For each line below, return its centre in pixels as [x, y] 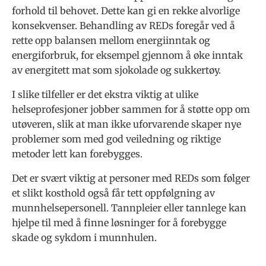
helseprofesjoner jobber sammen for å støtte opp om [131, 110]
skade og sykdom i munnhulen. [84, 238]
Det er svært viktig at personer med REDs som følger [131, 178]
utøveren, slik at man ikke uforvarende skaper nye [126, 124]
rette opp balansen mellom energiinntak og [111, 41]
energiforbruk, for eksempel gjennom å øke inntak [127, 56]
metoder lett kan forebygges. [77, 154]
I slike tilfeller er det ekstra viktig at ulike [105, 95]
